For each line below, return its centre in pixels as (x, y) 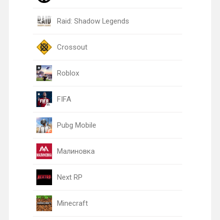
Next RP (69, 177)
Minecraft (72, 203)
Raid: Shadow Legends (93, 21)
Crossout (72, 47)
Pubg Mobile (76, 125)
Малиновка (76, 151)
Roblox (68, 73)
